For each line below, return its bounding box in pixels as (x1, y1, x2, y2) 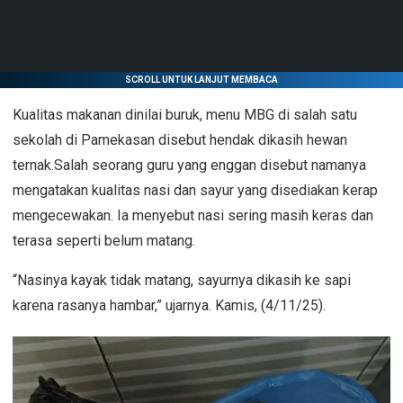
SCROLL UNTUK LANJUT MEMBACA (125, 75, 278, 85)
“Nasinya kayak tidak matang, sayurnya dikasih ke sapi (13, 272, 351, 290)
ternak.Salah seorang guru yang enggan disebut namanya (13, 157, 366, 175)
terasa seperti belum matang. (13, 232, 195, 250)
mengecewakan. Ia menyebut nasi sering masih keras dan (13, 207, 373, 225)
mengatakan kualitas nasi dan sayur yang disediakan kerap (13, 182, 378, 200)
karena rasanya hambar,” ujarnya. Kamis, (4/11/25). (13, 297, 326, 315)
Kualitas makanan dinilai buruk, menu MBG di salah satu (13, 106, 357, 124)
